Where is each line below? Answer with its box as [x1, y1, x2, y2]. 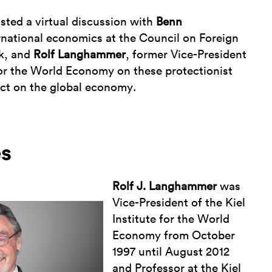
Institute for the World [112, 213, 230, 225]
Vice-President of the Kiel [112, 197, 246, 209]
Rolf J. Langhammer [112, 180, 217, 192]
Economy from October [112, 229, 236, 242]
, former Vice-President [126, 49, 247, 61]
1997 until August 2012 [112, 246, 230, 258]
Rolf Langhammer [33, 49, 126, 61]
